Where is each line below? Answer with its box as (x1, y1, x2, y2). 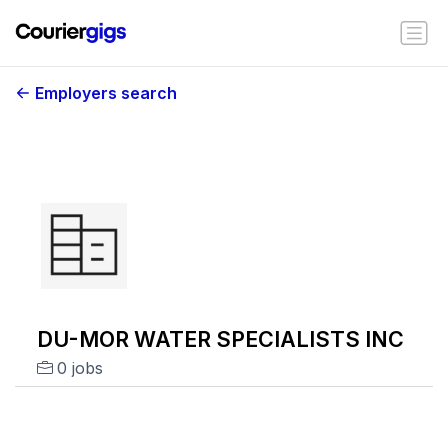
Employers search (35, 83, 177, 103)
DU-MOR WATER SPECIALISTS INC (36, 326, 404, 352)
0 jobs (56, 358, 103, 378)
